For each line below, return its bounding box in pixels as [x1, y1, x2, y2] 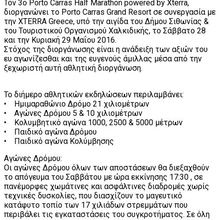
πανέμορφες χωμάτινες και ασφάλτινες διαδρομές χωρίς [4, 181, 209, 191]
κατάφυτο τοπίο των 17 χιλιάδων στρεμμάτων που [4, 200, 188, 210]
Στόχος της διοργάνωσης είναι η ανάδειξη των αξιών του [4, 44, 208, 54]
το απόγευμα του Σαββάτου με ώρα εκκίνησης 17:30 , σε [4, 172, 203, 182]
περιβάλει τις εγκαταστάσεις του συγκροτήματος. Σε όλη [4, 209, 210, 219]
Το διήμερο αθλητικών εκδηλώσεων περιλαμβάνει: [4, 89, 184, 99]
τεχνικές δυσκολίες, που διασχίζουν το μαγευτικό [4, 191, 182, 200]
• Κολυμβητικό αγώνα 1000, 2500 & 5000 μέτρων [4, 117, 183, 127]
